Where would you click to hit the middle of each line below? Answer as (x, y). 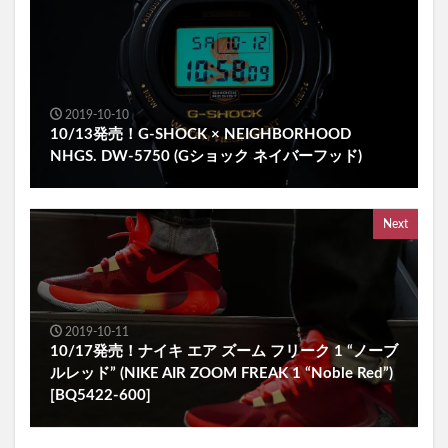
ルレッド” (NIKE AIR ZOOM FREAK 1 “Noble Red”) (221, 374)
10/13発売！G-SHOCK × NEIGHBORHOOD (200, 135)
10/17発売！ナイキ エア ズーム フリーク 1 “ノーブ (224, 352)
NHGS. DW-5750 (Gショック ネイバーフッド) (206, 157)
